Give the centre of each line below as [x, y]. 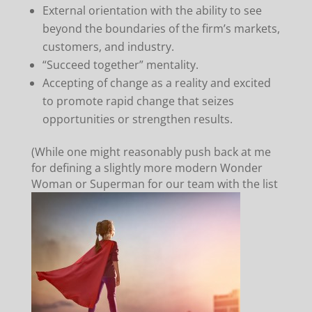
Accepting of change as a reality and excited [156, 83]
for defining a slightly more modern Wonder [147, 167]
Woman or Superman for [97, 184]
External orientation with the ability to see [152, 10]
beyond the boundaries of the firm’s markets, [161, 28]
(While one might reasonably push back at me [151, 151]
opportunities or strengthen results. [137, 119]
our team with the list [220, 184]
